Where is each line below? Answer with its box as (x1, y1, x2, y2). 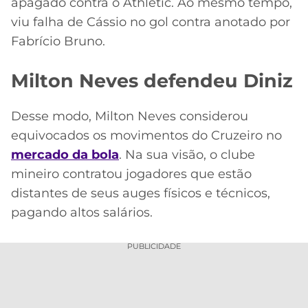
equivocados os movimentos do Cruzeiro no (11, 127, 282, 143)
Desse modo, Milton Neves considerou (11, 108, 248, 124)
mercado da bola (11, 146, 119, 162)
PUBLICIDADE (127, 241, 181, 252)
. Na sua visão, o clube (119, 146, 255, 162)
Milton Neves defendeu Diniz (11, 69, 293, 93)
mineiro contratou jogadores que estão (11, 166, 252, 181)
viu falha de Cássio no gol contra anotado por (11, 14, 290, 30)
